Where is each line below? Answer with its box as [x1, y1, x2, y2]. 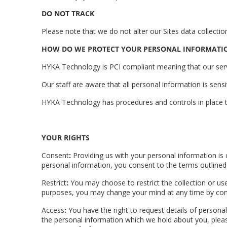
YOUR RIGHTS [42, 133, 90, 142]
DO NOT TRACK [42, 9, 94, 18]
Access [42, 205, 64, 215]
